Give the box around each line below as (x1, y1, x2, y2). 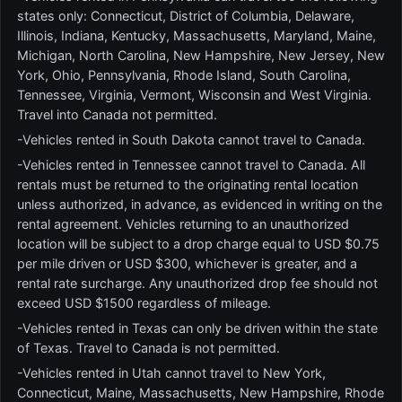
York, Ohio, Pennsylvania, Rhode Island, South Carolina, (17, 67, 351, 83)
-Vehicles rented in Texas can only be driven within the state (17, 320, 378, 336)
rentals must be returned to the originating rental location (17, 177, 358, 192)
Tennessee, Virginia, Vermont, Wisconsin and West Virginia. (17, 87, 371, 102)
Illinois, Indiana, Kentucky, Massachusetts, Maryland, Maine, (17, 28, 376, 43)
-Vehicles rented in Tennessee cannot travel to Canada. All (17, 157, 365, 172)
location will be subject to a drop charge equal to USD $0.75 (17, 236, 380, 251)
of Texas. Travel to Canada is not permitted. (17, 340, 280, 355)
